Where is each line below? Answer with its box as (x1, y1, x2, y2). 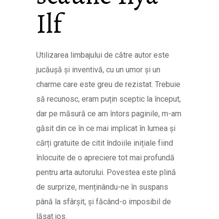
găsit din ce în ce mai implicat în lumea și (36, 124, 175, 133)
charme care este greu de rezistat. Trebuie (36, 80, 180, 89)
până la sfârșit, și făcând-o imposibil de (36, 197, 171, 206)
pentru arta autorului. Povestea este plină (36, 168, 176, 177)
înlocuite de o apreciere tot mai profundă (36, 153, 175, 162)
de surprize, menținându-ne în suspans (36, 182, 168, 192)
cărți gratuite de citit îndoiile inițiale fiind (36, 138, 173, 148)
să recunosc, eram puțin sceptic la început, (36, 94, 181, 104)
